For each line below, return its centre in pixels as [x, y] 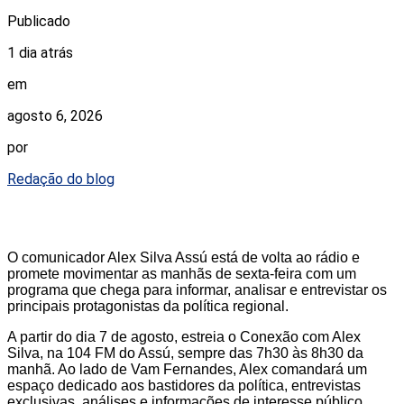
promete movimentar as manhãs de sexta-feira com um [182, 273]
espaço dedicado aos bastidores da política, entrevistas [184, 385]
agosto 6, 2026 [55, 115]
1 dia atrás [40, 52]
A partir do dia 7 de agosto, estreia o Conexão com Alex [184, 336]
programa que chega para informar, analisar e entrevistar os [197, 289]
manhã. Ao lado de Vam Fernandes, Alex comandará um [187, 369]
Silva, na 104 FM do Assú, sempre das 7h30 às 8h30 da [185, 353]
